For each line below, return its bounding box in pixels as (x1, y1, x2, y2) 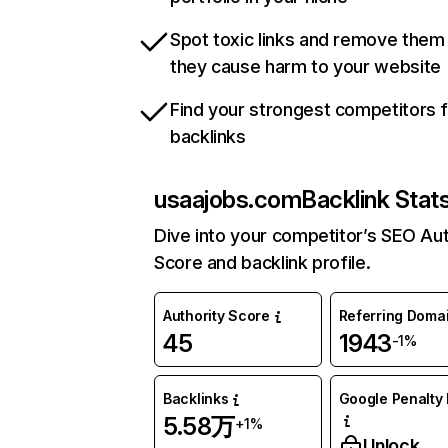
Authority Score (163, 307, 270, 325)
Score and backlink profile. (154, 252, 371, 274)
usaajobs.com (154, 185, 302, 215)
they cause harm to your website (170, 56, 441, 78)
